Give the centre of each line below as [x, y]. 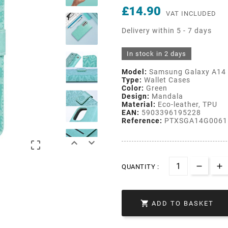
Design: [136, 96]
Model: [134, 72]
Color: [133, 88]
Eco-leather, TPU [187, 104]
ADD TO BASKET [183, 204]
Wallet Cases [166, 80]
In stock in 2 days [156, 53]
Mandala [166, 96]
